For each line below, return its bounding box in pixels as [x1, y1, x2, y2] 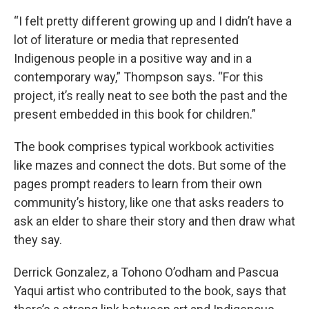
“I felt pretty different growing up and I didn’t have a [14, 13, 292, 28]
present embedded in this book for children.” [14, 106, 256, 121]
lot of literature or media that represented [14, 32, 239, 47]
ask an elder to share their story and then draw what [14, 213, 295, 228]
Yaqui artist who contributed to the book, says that [14, 283, 286, 298]
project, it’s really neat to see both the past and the [14, 88, 288, 103]
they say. [14, 232, 62, 247]
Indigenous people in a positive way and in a [14, 50, 252, 66]
